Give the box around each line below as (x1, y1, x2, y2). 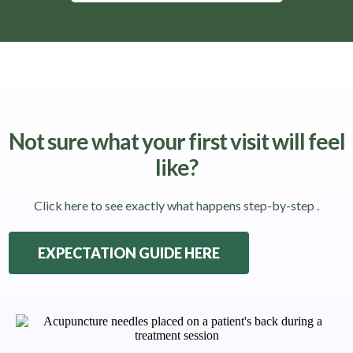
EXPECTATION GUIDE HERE (38, 244, 220, 262)
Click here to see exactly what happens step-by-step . (34, 198, 319, 214)
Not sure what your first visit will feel (8, 128, 345, 155)
